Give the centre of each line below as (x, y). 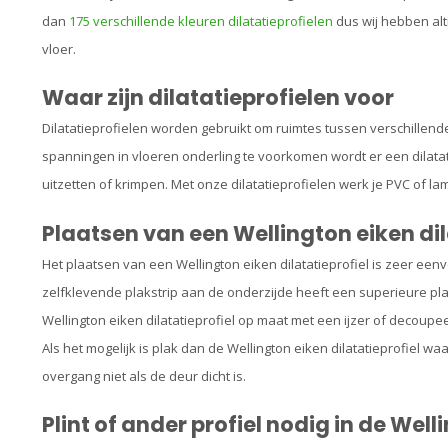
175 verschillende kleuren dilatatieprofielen (201, 21)
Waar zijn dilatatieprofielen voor (218, 98)
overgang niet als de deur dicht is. (144, 375)
